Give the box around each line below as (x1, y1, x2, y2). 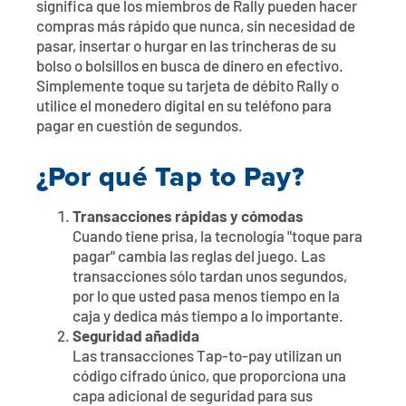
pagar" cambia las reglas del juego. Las (72, 249, 325, 266)
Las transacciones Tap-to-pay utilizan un (72, 349, 342, 365)
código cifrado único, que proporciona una (72, 369, 346, 385)
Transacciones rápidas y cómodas (72, 209, 304, 226)
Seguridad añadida (72, 329, 199, 345)
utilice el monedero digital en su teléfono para (36, 99, 332, 115)
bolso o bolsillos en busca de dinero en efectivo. (36, 59, 343, 75)
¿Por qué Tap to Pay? (36, 156, 304, 197)
